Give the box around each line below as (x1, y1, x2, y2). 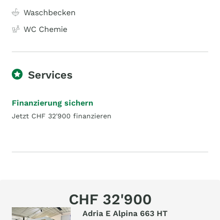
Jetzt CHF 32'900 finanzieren (12, 112, 111, 120)
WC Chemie (24, 25, 67, 34)
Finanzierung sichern (12, 98, 93, 108)
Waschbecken (24, 8, 76, 17)
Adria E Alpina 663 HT (82, 209, 167, 218)
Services (28, 69, 73, 81)
